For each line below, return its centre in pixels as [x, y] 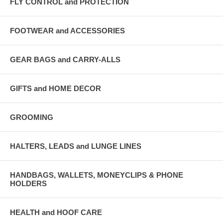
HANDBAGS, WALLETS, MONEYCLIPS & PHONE [97, 175]
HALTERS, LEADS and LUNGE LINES [76, 146]
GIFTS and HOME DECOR [56, 88]
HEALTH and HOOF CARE [56, 212]
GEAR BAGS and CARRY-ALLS [65, 59]
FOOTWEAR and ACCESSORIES [67, 30]
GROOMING [32, 117]
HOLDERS [28, 183]
